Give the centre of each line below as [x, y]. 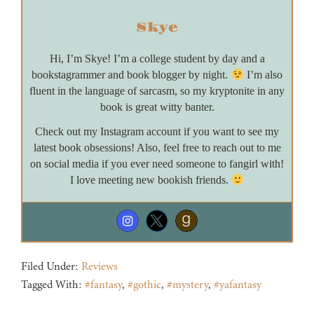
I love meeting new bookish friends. [150, 180]
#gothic [144, 285]
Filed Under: [51, 267]
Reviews [100, 267]
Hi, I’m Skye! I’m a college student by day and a [157, 59]
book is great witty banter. [157, 107]
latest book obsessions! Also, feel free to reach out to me [157, 148]
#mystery [187, 285]
